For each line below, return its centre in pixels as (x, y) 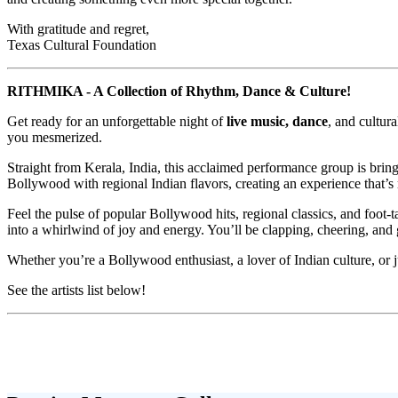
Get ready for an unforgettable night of (117, 122)
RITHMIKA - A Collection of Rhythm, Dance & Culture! (179, 92)
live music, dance (277, 122)
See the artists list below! (76, 291)
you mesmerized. (55, 138)
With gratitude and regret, (78, 29)
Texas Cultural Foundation (82, 45)
